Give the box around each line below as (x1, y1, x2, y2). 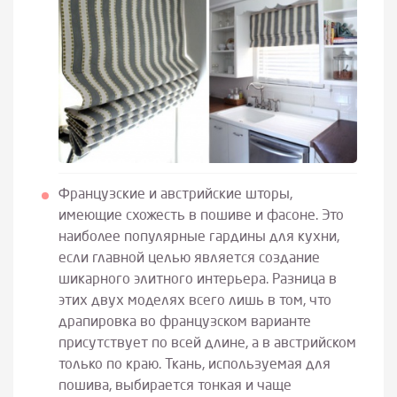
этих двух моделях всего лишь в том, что (58, 294, 331, 309)
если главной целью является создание (58, 252, 320, 267)
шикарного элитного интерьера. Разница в (58, 273, 337, 288)
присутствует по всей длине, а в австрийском (58, 337, 356, 352)
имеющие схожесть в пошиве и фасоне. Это (58, 209, 344, 224)
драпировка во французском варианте (58, 315, 311, 331)
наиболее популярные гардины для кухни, (58, 230, 339, 245)
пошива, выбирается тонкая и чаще (58, 379, 292, 394)
